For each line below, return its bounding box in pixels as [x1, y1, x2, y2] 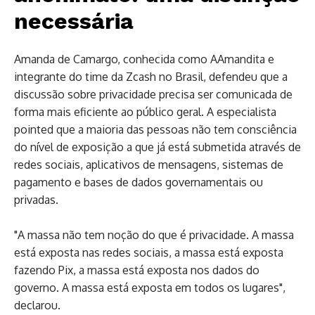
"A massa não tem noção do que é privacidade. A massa [14, 227, 294, 242]
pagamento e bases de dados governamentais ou [14, 174, 263, 189]
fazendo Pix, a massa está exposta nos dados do [14, 262, 259, 277]
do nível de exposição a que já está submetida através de [14, 139, 301, 154]
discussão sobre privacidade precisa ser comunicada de [14, 86, 292, 101]
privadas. [14, 192, 58, 207]
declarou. [14, 297, 60, 312]
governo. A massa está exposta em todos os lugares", [14, 280, 285, 295]
